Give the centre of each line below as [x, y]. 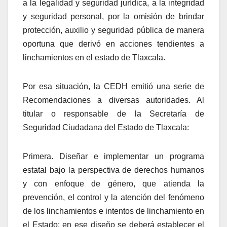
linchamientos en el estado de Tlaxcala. [94, 57]
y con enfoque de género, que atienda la [113, 183]
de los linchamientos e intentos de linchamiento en [113, 211]
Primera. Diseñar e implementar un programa [113, 156]
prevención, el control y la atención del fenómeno [113, 197]
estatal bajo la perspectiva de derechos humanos [113, 170]
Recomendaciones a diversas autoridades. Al [113, 100]
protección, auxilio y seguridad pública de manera [113, 30]
